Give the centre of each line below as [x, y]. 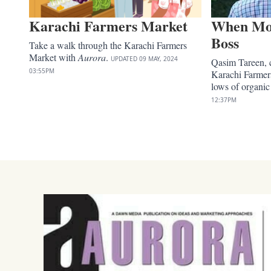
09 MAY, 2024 [158, 58]
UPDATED [124, 58]
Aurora [92, 57]
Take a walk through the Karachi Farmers [108, 45]
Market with [54, 57]
